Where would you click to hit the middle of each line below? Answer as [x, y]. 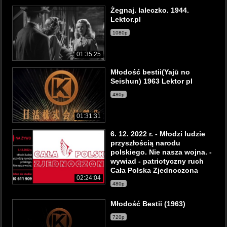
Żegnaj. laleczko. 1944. [150, 10]
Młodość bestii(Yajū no [150, 72]
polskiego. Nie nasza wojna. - [161, 152]
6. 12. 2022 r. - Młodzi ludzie [158, 134]
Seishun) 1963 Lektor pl [152, 81]
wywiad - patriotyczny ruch [157, 161]
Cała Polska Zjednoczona [154, 170]
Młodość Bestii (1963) [148, 204]
